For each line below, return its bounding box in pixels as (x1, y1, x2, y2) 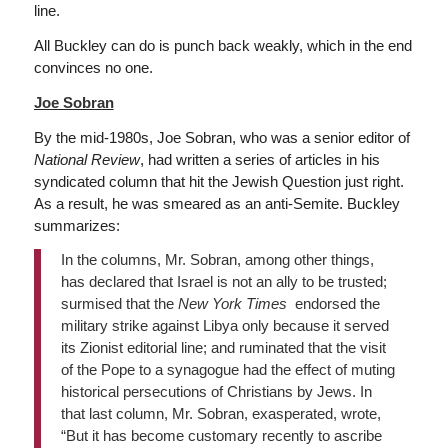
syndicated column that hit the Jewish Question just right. (33, 172, 404, 190)
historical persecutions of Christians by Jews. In (60, 383, 372, 401)
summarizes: (33, 216, 120, 234)
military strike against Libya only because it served (60, 317, 389, 335)
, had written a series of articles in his (139, 150, 380, 168)
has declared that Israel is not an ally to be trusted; (60, 273, 387, 291)
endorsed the (290, 295, 380, 313)
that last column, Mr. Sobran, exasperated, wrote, (60, 405, 381, 423)
